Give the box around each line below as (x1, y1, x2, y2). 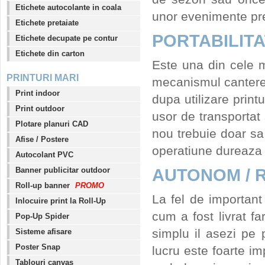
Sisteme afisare (15, 227, 72, 237)
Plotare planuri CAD (15, 119, 88, 129)
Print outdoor (15, 104, 64, 114)
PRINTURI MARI (7, 73, 79, 83)
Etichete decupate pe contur (15, 34, 118, 43)
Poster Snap (15, 243, 60, 252)
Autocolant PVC (15, 150, 73, 160)
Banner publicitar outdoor (15, 166, 110, 175)
